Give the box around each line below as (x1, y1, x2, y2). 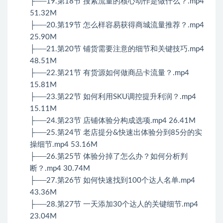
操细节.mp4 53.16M (30, 141, 98, 149)
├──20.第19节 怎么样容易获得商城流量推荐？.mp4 (30, 21, 204, 29)
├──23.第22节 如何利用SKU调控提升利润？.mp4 (30, 93, 196, 101)
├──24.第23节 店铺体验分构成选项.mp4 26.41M (30, 117, 196, 125)
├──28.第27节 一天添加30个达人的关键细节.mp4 (30, 201, 198, 209)
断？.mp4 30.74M (30, 165, 90, 173)
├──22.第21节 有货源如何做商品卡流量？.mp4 (30, 69, 189, 77)
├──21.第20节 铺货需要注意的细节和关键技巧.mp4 (30, 45, 204, 53)
